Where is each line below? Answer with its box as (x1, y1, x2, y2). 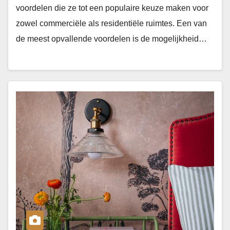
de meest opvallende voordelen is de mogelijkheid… (16, 34, 207, 43)
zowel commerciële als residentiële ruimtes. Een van (16, 18, 207, 28)
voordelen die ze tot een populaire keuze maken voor (16, 3, 208, 12)
